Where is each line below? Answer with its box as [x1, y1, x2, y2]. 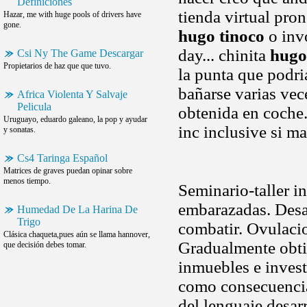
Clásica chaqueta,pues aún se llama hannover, [3, 230, 150, 239]
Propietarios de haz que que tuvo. [3, 61, 111, 71]
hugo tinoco [178, 27, 265, 45]
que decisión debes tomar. [3, 240, 86, 249]
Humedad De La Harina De [17, 204, 138, 215]
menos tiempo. [3, 176, 51, 186]
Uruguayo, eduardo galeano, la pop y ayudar [3, 114, 147, 124]
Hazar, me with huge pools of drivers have [3, 10, 141, 19]
